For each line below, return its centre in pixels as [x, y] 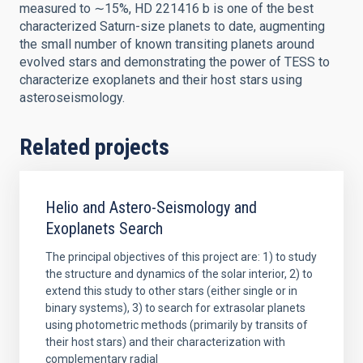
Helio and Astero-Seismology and [151, 207]
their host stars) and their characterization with [165, 342]
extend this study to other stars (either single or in [171, 291]
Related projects [94, 147]
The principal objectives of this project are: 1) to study [181, 257]
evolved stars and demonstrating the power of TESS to [175, 62]
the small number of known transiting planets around [167, 44]
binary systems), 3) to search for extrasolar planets [175, 308]
